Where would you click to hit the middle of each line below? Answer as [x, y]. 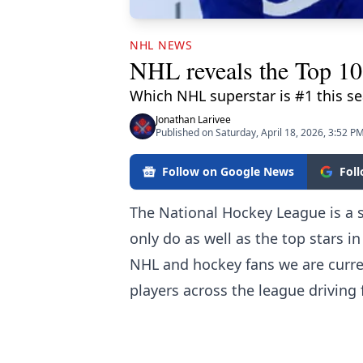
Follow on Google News [228, 172]
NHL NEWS [161, 45]
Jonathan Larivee [193, 120]
